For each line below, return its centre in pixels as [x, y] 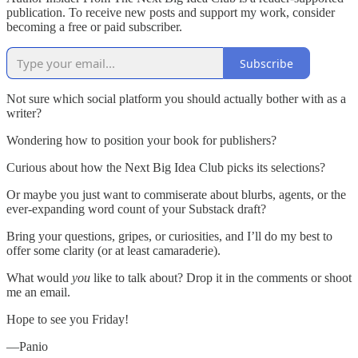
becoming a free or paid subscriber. [94, 27]
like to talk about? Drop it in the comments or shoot [221, 278]
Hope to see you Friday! [68, 320]
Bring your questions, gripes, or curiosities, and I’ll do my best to [169, 237]
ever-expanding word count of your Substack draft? [136, 209]
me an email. [38, 292]
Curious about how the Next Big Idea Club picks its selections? [166, 168]
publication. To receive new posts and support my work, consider [171, 13]
